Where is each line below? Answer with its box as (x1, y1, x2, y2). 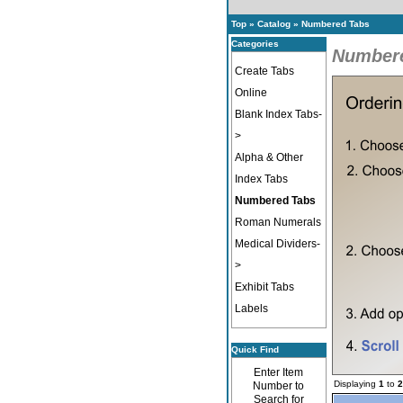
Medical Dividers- (234, 237, 320, 250)
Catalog (256, 19, 291, 29)
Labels (234, 302, 268, 315)
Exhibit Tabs (234, 281, 294, 293)
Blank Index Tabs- (234, 108, 322, 121)
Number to (253, 380, 304, 392)
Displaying (333, 379, 379, 389)
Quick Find (230, 345, 279, 354)
